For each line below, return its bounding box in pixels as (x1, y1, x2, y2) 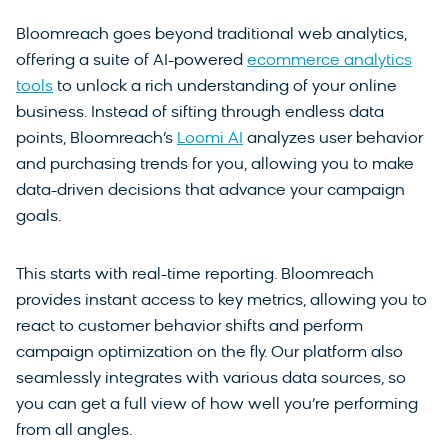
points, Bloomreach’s (16, 131, 177, 148)
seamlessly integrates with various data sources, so (16, 371, 406, 388)
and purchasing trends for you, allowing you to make (16, 157, 414, 174)
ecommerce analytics (247, 53, 412, 70)
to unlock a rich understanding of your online (53, 79, 397, 96)
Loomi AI (177, 131, 243, 148)
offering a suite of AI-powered (16, 53, 247, 70)
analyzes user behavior (243, 131, 423, 148)
